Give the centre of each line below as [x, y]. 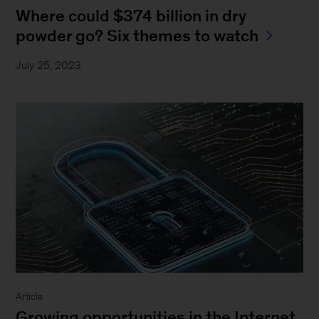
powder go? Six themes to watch [137, 35]
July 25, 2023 [49, 65]
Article [30, 297]
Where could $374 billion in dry [131, 15]
